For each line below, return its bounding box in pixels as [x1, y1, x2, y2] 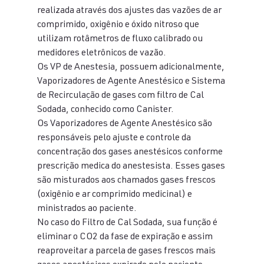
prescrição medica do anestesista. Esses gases [37, 162, 227, 171]
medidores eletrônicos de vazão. [37, 49, 166, 58]
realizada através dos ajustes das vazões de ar [37, 6, 223, 16]
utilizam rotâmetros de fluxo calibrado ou [37, 35, 204, 44]
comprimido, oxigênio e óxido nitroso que [37, 21, 201, 30]
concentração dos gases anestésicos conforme [37, 148, 225, 157]
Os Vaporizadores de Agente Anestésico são [37, 120, 214, 129]
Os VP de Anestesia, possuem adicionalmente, [37, 63, 226, 72]
